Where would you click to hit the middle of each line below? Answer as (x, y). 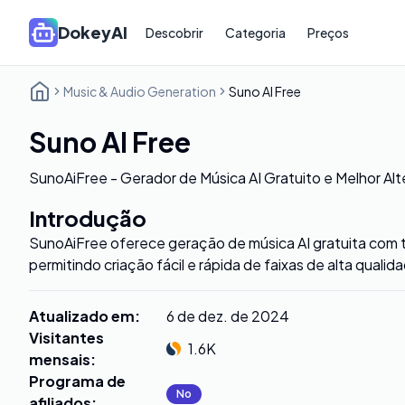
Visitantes (66, 338)
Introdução (88, 218)
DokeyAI (93, 32)
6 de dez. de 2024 (228, 316)
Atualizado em (82, 316)
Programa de (77, 381)
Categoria (255, 33)
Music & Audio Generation (140, 91)
